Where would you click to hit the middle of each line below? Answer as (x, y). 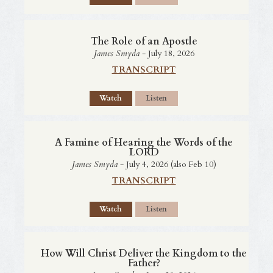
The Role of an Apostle (144, 41)
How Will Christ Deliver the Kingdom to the (144, 253)
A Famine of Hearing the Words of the (144, 142)
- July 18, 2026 (167, 53)
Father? (144, 263)
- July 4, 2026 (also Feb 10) (167, 164)
